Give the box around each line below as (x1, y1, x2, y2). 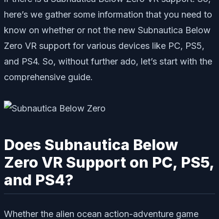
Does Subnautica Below (4, 135, 178, 153)
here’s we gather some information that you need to (4, 9, 212, 20)
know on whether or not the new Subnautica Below (4, 24, 211, 35)
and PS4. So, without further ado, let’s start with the (4, 56, 212, 66)
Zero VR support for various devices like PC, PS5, (4, 40, 204, 51)
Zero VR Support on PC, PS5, (4, 153, 215, 171)
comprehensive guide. (4, 71, 93, 82)
